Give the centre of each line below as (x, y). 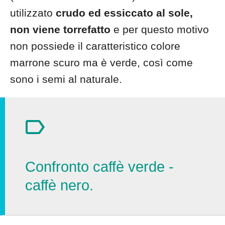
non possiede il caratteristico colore (95, 46)
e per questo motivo (160, 29)
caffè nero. (59, 185)
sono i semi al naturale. (66, 79)
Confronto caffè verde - (99, 167)
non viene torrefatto (60, 29)
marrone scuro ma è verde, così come (101, 63)
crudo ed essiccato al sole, (124, 13)
